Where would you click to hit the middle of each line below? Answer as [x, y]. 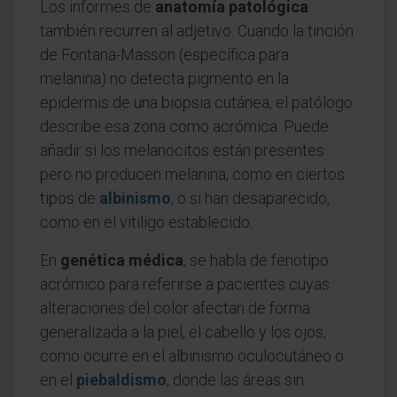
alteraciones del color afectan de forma [175, 308]
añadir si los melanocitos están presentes [182, 150]
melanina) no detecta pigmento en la [164, 78]
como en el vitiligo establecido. [146, 222]
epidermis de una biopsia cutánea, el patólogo [196, 102]
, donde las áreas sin [235, 380]
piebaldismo [121, 380]
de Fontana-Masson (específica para [164, 54]
